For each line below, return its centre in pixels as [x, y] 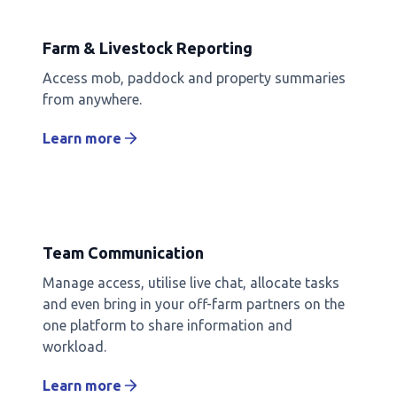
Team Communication [123, 252]
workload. [74, 346]
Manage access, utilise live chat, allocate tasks [191, 282]
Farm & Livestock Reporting [148, 47]
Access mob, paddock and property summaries [194, 78]
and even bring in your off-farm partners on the [194, 304]
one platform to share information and [167, 325]
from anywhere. [92, 99]
